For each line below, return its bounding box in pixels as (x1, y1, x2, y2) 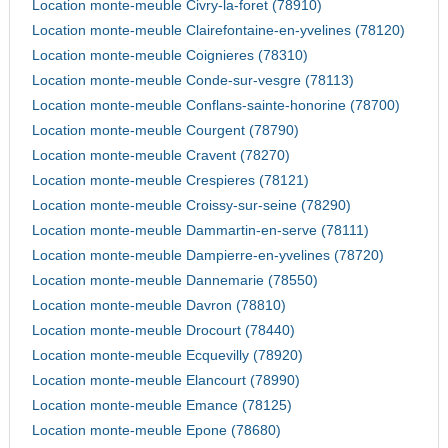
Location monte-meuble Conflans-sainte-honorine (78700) (31, 98, 400, 114)
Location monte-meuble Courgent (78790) (31, 123, 299, 139)
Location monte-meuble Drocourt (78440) (31, 323, 295, 339)
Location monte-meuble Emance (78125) (31, 398, 292, 414)
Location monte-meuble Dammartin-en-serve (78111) (31, 223, 369, 239)
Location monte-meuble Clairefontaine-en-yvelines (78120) (31, 23, 405, 39)
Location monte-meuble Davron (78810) (31, 298, 286, 314)
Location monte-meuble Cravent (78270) (31, 148, 290, 164)
